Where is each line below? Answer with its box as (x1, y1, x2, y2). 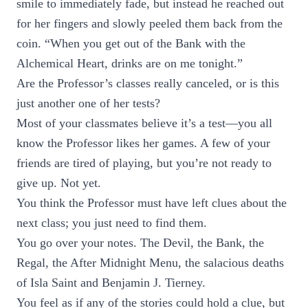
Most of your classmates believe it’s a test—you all (16, 116, 272, 130)
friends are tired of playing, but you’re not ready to (16, 156, 272, 170)
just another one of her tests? (16, 96, 160, 110)
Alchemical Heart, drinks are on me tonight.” (16, 56, 243, 70)
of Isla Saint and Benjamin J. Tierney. (16, 276, 206, 289)
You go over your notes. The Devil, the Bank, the (16, 236, 264, 250)
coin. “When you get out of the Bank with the (16, 36, 245, 50)
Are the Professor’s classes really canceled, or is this (16, 76, 279, 90)
